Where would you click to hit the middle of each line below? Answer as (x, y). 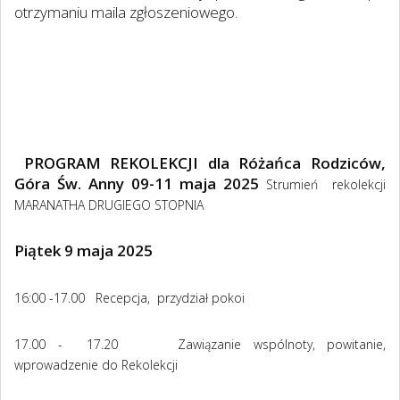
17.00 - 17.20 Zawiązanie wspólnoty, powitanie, (200, 345)
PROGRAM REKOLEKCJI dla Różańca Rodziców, (205, 163)
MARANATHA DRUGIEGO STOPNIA (109, 205)
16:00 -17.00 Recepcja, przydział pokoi (129, 298)
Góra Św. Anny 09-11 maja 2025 (140, 184)
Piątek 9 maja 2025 (83, 251)
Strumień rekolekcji (326, 185)
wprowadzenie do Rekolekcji (96, 365)
